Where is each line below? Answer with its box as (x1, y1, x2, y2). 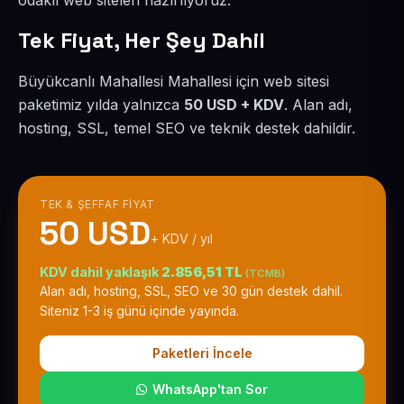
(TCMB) (245, 267, 285, 280)
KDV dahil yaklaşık (40, 264, 161, 280)
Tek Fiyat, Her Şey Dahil (18, 26, 265, 54)
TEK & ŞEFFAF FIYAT (40, 197, 155, 211)
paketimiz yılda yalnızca (18, 96, 184, 114)
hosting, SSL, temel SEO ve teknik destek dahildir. (18, 119, 355, 137)
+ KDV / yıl (151, 231, 213, 246)
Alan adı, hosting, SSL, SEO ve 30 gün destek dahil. (40, 283, 343, 298)
